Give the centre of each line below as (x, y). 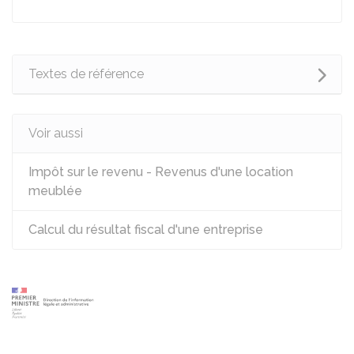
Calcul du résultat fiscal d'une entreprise (146, 230)
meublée (55, 191)
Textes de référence (86, 74)
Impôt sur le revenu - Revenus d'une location (161, 172)
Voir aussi (56, 133)
